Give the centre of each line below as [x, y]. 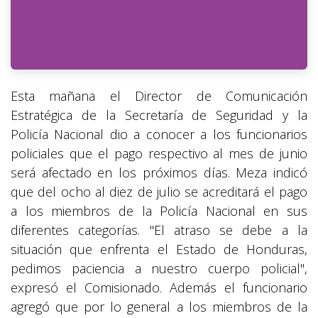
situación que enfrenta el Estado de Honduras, [159, 250]
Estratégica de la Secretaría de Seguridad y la [159, 115]
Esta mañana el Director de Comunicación [159, 96]
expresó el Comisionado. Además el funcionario [159, 288]
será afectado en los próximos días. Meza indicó [159, 173]
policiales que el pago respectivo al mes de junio [159, 154]
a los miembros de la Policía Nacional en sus [159, 211]
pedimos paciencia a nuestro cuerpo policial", [159, 269]
